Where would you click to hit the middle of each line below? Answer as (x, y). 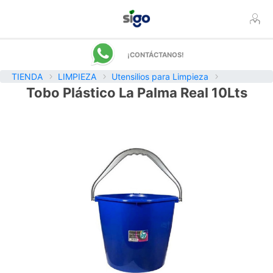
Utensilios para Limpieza (160, 76)
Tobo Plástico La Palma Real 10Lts (136, 93)
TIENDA (27, 76)
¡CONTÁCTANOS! (155, 55)
